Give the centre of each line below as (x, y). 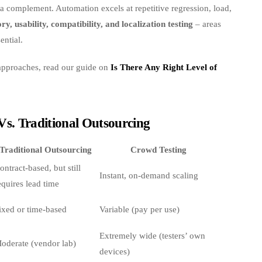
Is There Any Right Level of (164, 67)
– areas (207, 24)
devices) (115, 251)
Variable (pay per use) (139, 209)
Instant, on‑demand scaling (149, 175)
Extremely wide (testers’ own (152, 235)
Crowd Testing (158, 149)
